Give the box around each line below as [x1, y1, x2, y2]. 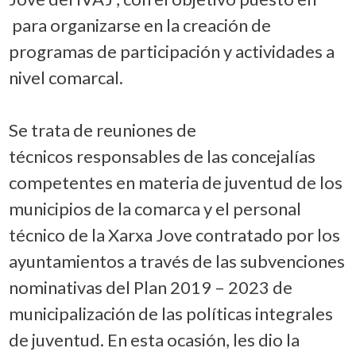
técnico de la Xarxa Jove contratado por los [8, 223, 340, 246]
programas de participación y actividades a [8, 40, 335, 62]
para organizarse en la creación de [8, 14, 271, 36]
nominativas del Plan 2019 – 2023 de [8, 276, 292, 298]
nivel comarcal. [8, 66, 123, 88]
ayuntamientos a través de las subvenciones [8, 250, 345, 272]
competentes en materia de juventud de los [8, 171, 342, 193]
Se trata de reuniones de [8, 118, 196, 141]
